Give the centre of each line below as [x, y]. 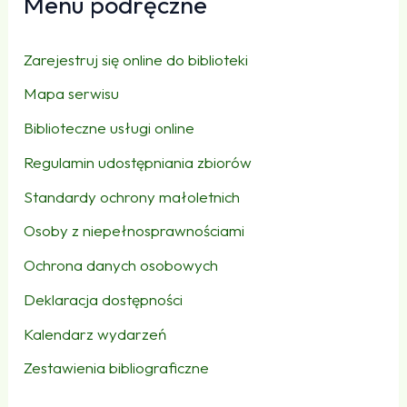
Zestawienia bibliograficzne [117, 368]
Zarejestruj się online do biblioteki [136, 59]
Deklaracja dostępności [104, 299]
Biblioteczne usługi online [109, 128]
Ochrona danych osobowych [121, 265]
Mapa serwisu [72, 94]
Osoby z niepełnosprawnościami [134, 231]
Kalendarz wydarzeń [95, 333]
